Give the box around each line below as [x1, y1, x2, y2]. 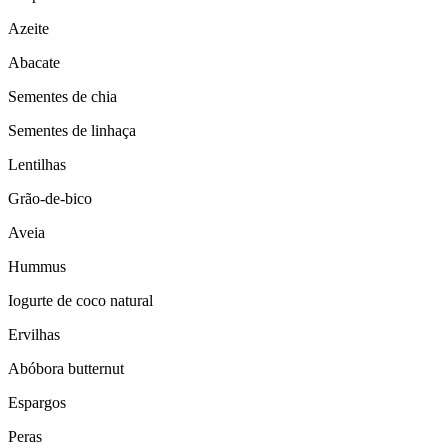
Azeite [8, 20, 49, 38]
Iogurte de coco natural [8, 292, 153, 310]
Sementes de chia [8, 88, 117, 106]
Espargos [8, 394, 66, 412]
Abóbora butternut [8, 360, 124, 378]
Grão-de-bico [8, 190, 92, 208]
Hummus [8, 258, 66, 276]
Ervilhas [8, 326, 60, 344]
